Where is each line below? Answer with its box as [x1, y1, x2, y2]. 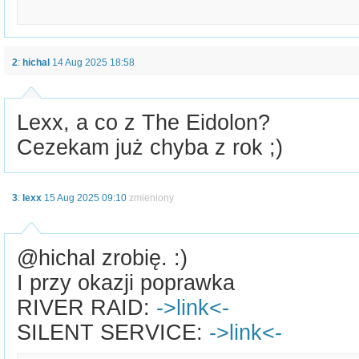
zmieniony [129, 192, 174, 204]
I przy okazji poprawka [17, 270, 235, 295]
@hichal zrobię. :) [17, 245, 188, 270]
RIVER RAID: [17, 295, 156, 320]
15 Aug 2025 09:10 [44, 192, 129, 204]
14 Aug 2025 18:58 [52, 56, 135, 68]
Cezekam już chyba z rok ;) [17, 135, 283, 159]
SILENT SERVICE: [17, 320, 209, 345]
